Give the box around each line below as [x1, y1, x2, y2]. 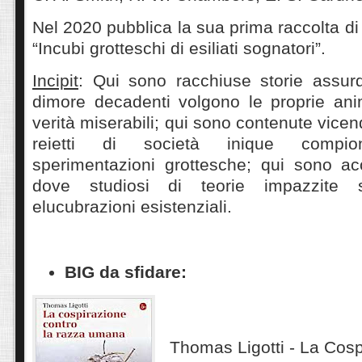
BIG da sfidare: [65, 262, 187, 281]
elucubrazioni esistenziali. [32, 197, 232, 217]
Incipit [32, 71, 78, 90]
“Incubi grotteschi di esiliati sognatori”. [32, 38, 326, 57]
